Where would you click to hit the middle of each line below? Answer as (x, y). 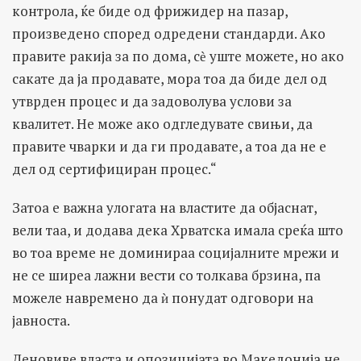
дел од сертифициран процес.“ (114, 168)
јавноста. (41, 320)
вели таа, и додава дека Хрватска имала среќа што (178, 230)
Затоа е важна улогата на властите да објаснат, (164, 207)
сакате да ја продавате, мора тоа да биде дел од (170, 78)
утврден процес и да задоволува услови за (152, 101)
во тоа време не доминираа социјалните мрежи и (176, 252)
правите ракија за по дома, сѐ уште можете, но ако (178, 56)
